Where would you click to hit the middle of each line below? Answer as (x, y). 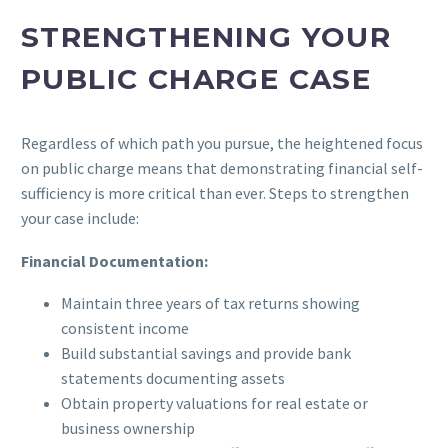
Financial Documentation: (114, 260)
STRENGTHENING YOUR (206, 36)
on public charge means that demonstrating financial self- (222, 168)
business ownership (128, 428)
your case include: (80, 218)
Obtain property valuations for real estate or (214, 403)
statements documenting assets (173, 378)
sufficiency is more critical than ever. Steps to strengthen (215, 193)
